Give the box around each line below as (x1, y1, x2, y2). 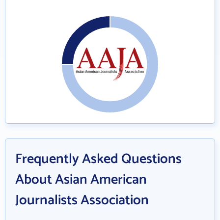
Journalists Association (15, 189, 149, 212)
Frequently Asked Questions (15, 147, 182, 170)
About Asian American (15, 168, 147, 191)
